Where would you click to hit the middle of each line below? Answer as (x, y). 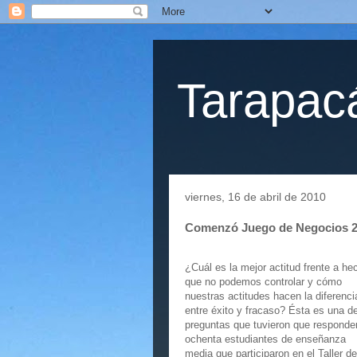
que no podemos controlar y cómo (263, 282)
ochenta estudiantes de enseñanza (265, 339)
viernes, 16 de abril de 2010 (255, 197)
